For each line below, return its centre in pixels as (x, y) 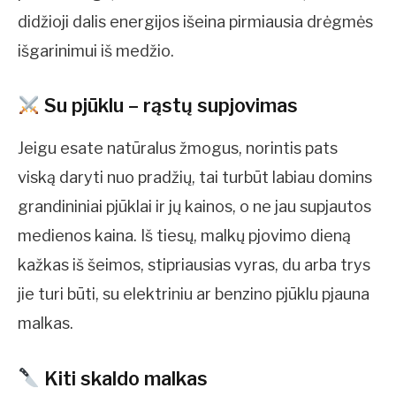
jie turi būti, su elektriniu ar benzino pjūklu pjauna (194, 294)
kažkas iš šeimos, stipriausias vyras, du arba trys (194, 265)
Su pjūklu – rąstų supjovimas (168, 106)
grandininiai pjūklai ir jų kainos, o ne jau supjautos (194, 207)
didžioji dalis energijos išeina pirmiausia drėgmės (195, 22)
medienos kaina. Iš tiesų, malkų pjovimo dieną (184, 236)
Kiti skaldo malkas (123, 378)
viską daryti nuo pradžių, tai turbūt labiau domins (195, 178)
